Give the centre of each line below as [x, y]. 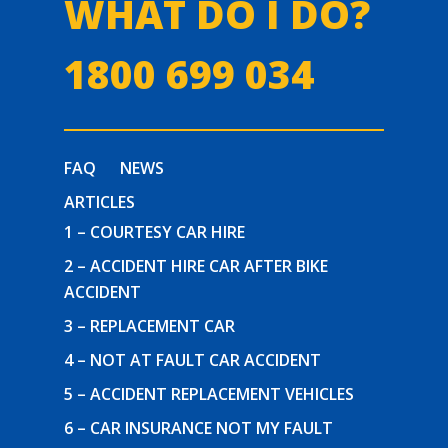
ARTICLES [100, 202]
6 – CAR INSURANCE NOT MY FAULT [199, 428]
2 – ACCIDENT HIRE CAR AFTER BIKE [196, 266]
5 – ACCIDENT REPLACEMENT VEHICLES [209, 394]
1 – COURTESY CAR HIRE [155, 232]
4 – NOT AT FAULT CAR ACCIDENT [193, 360]
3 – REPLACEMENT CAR [150, 326]
